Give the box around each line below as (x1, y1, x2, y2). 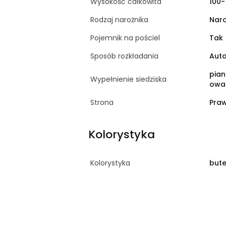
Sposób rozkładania (90, 50, 158, 61)
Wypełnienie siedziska (90, 74, 166, 84)
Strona (90, 97, 114, 107)
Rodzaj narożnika (90, 14, 148, 25)
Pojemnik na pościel (90, 32, 160, 43)
